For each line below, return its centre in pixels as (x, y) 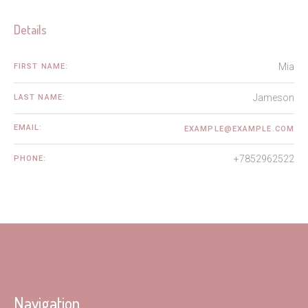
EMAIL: (28, 128)
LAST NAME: (39, 97)
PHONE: (30, 159)
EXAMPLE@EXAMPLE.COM (239, 129)
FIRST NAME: (41, 66)
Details (30, 30)
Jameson (274, 97)
